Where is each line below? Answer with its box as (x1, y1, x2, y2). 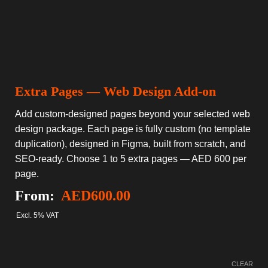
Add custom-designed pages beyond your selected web (15, 109, 250, 120)
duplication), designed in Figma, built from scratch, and (15, 139, 246, 150)
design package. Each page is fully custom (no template (15, 124, 251, 135)
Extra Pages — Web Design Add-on (15, 84, 216, 99)
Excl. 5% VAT (16, 211, 59, 220)
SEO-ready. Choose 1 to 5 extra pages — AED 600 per (15, 154, 246, 165)
